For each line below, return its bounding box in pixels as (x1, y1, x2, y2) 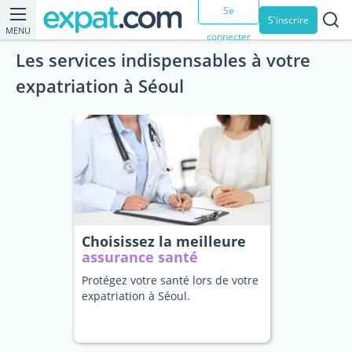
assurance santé (82, 247, 198, 266)
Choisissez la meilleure (82, 232, 246, 251)
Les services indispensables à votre (16, 48, 310, 71)
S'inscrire (268, 13, 309, 27)
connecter (207, 29, 251, 43)
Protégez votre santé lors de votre (82, 273, 258, 288)
